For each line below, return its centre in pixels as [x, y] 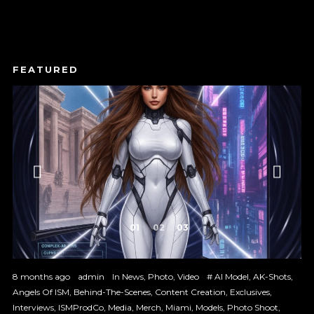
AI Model [231, 277]
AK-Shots [272, 277]
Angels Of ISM [41, 292]
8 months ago [41, 277]
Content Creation [190, 292]
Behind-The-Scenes [112, 292]
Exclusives [250, 292]
